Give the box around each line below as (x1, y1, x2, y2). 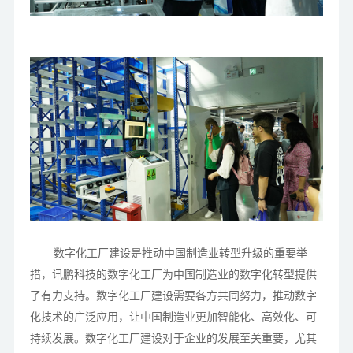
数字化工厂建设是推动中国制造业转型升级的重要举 (53, 247, 307, 260)
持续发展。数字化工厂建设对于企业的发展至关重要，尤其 (29, 332, 317, 345)
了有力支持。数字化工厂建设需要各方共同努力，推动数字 (29, 289, 317, 303)
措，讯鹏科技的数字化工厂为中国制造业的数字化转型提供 (29, 268, 317, 281)
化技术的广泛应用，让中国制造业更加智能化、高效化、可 (29, 310, 317, 324)
